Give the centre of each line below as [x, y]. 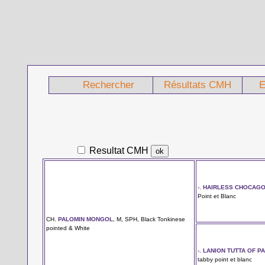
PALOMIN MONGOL [86, 219]
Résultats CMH [198, 85]
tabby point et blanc [225, 259]
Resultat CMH [119, 150]
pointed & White [68, 228]
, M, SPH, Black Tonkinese [149, 219]
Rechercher [108, 85]
